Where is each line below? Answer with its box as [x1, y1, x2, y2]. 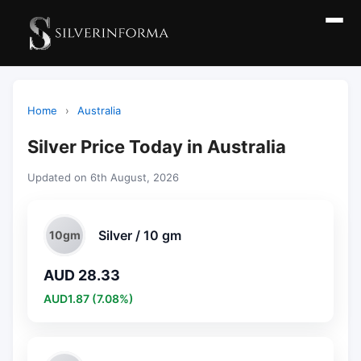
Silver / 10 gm [98, 226, 181, 243]
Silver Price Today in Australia [27, 136, 286, 157]
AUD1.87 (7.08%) [44, 292, 134, 305]
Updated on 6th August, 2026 [27, 171, 179, 184]
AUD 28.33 [44, 267, 120, 284]
